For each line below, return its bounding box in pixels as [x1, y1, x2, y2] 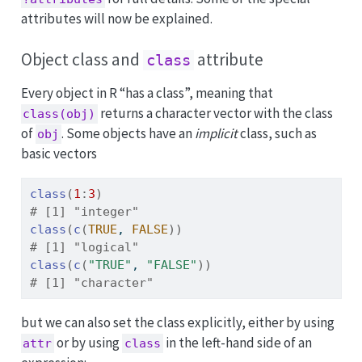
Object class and [20, 48, 143, 70]
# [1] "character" [29, 276, 154, 291]
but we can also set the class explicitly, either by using [20, 314, 335, 332]
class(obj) [23, 107, 96, 121]
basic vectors [20, 145, 97, 162]
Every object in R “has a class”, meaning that [20, 84, 273, 102]
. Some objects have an [61, 124, 196, 142]
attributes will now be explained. [20, 9, 213, 27]
